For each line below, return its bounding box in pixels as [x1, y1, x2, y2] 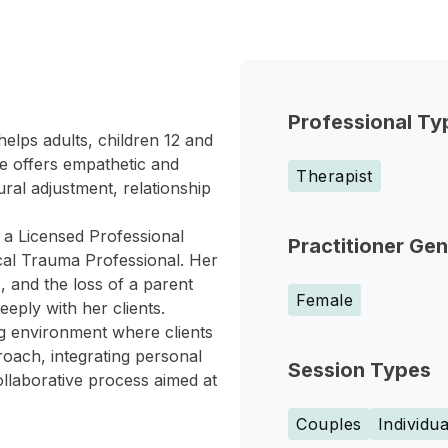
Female [296, 290, 353, 310]
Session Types [288, 358, 431, 382]
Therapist [296, 166, 373, 186]
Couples [296, 414, 362, 434]
